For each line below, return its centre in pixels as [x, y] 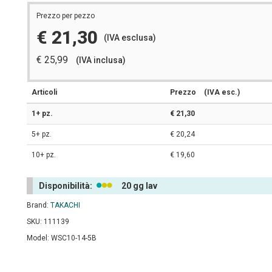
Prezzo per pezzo [66, 16]
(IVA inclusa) [101, 60]
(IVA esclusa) [130, 37]
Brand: [39, 205]
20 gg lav [139, 186]
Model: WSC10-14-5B [62, 238]
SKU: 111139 [48, 222]
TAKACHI [65, 205]
